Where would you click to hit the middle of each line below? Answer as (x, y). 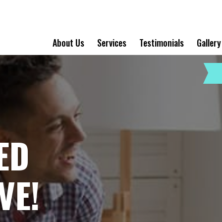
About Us (68, 42)
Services (111, 42)
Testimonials (161, 42)
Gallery (209, 42)
